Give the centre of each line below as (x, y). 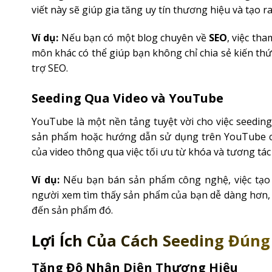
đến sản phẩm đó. (72, 210)
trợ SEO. (50, 68)
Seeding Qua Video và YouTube (127, 98)
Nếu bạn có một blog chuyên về (134, 38)
